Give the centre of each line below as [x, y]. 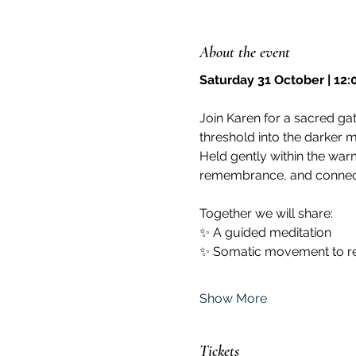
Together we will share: [266, 214]
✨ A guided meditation [265, 233]
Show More [233, 299]
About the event [244, 53]
